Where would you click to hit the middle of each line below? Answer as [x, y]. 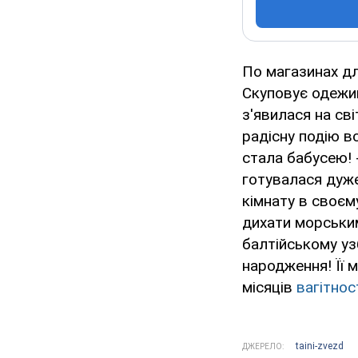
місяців [269, 288]
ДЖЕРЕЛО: [263, 347]
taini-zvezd [320, 346]
